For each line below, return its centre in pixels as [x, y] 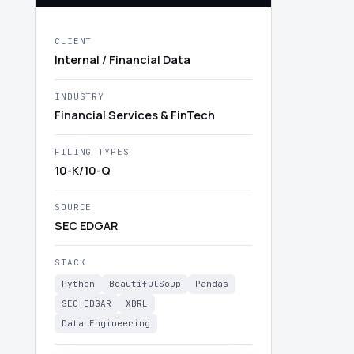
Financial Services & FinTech [135, 115]
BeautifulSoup [145, 283]
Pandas [212, 283]
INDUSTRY [80, 96]
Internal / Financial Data [122, 59]
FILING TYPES [92, 151]
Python [78, 283]
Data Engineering [106, 323]
